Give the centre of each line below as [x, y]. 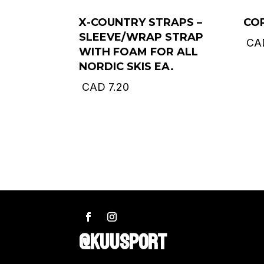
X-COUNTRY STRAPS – [141, 22]
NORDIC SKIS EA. [127, 66]
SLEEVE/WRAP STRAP [141, 37]
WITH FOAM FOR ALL [139, 52]
